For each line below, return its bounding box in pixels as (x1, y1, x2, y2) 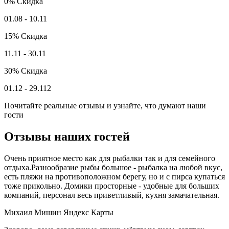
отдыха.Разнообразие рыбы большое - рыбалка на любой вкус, (4, 163, 222, 172)
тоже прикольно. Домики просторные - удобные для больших (4, 181, 219, 190)
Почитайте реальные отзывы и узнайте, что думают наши (4, 101, 206, 110)
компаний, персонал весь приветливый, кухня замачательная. (4, 190, 219, 199)
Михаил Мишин (4, 208, 61, 217)
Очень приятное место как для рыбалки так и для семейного (4, 153, 215, 163)
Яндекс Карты (63, 208, 113, 217)
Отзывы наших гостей (4, 130, 130, 144)
